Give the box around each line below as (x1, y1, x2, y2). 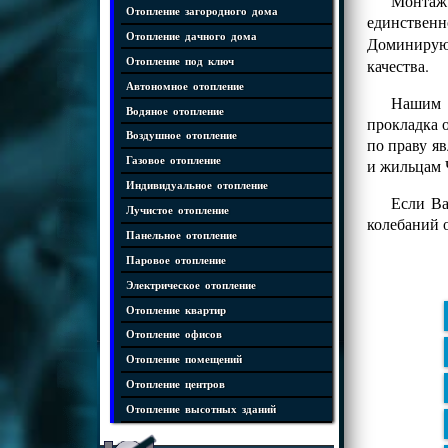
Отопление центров (126, 378, 225, 390)
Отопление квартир (126, 303, 226, 315)
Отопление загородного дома (126, 5, 278, 17)
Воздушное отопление (126, 129, 237, 141)
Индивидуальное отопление (126, 179, 268, 191)
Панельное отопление (126, 228, 237, 240)
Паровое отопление (126, 253, 226, 265)
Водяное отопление (126, 104, 224, 116)
